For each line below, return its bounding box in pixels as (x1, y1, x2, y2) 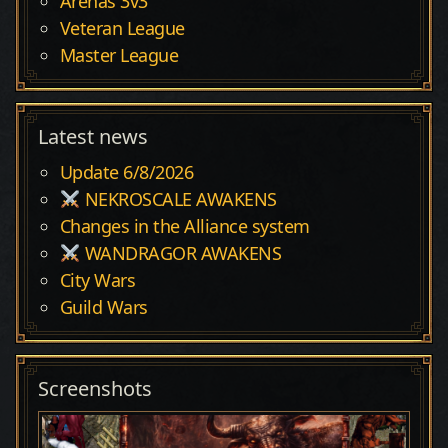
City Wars (59, 268, 136, 293)
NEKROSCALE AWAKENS (80, 187, 277, 212)
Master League (59, 43, 179, 68)
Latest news (38, 123, 148, 151)
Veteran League (59, 16, 185, 41)
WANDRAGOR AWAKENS (80, 241, 282, 266)
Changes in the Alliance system (59, 214, 310, 239)
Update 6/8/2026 (59, 160, 194, 185)
